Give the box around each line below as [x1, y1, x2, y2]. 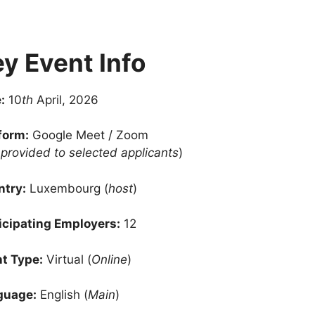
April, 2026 [32, 92, 98, 107]
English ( [36, 288, 88, 302]
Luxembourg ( [25, 181, 108, 195]
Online [91, 252, 127, 266]
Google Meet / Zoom [28, 128, 148, 143]
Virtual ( [42, 252, 91, 266]
